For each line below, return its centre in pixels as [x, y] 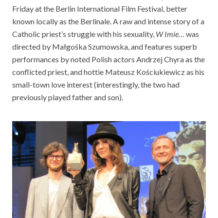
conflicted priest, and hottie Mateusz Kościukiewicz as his [108, 72]
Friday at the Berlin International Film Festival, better [100, 8]
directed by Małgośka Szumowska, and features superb [105, 46]
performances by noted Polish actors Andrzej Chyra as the [109, 59]
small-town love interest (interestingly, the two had [96, 84]
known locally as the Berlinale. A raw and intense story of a [108, 21]
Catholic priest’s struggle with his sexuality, [84, 34]
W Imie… [170, 34]
